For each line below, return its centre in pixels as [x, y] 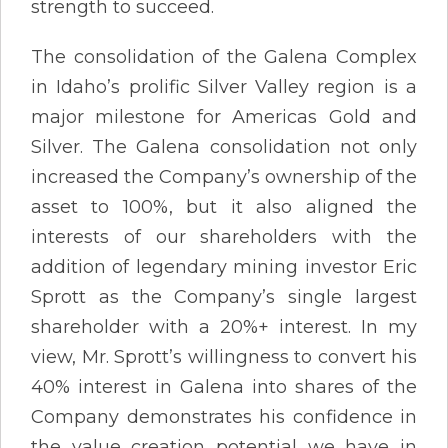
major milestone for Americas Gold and [224, 116]
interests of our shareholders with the [224, 236]
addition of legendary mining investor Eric [224, 266]
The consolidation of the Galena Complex [224, 56]
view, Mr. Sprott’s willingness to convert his [224, 356]
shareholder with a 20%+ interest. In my [224, 326]
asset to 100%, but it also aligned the [224, 206]
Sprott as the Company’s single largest [224, 296]
